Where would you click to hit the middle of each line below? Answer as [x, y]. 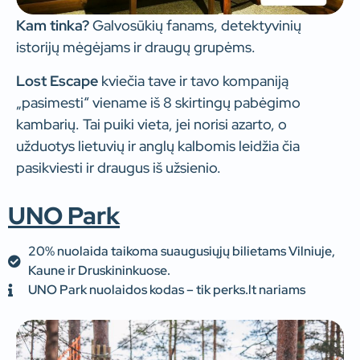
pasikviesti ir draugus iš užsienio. [119, 167]
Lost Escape [57, 80]
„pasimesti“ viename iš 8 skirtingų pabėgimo [158, 102]
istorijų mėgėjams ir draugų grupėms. [136, 47]
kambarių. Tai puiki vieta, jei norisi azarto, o [151, 124]
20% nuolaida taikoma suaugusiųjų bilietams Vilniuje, [182, 252]
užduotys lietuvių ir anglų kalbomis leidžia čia [158, 145]
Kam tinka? [53, 26]
